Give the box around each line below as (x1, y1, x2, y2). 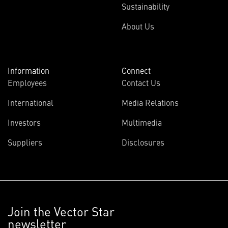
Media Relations (122, 97, 179, 108)
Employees (8, 77, 47, 88)
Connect (122, 65, 151, 76)
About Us (122, 20, 154, 32)
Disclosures (122, 136, 164, 148)
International (8, 97, 53, 108)
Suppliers (8, 136, 42, 148)
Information (8, 65, 49, 76)
